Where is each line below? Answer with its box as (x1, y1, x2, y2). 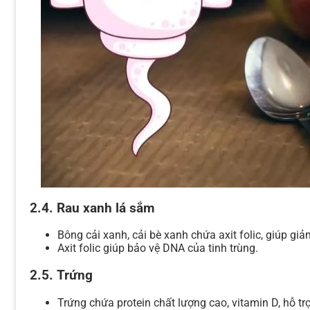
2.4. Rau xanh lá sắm (30, 200, 154, 216)
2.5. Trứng (30, 267, 93, 283)
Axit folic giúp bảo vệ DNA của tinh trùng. (57, 241, 258, 255)
